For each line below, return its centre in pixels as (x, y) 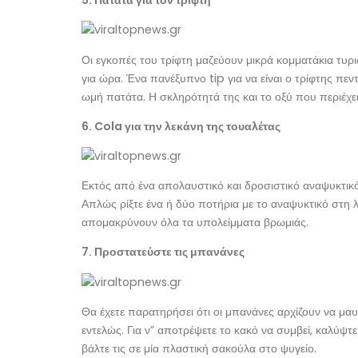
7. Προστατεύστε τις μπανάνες (163, 252)
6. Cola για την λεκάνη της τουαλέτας (181, 126)
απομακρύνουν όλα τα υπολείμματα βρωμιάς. (195, 223)
